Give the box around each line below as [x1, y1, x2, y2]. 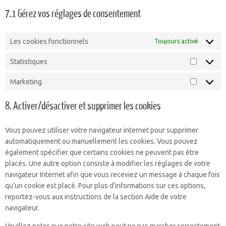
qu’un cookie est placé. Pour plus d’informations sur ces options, [5, 182, 205, 190]
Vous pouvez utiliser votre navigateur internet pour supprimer [5, 126, 198, 134]
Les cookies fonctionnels [10, 37, 88, 45]
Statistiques [10, 57, 47, 66]
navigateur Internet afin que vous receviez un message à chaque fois [5, 171, 220, 179]
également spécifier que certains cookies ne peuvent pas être [5, 148, 199, 156]
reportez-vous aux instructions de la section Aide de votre [5, 193, 187, 201]
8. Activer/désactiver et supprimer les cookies [5, 100, 161, 112]
